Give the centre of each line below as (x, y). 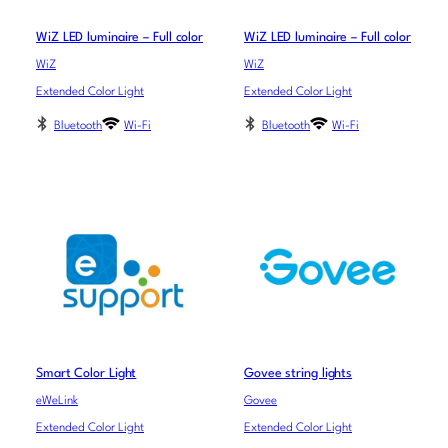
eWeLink (57, 400)
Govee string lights (298, 373)
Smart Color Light (86, 373)
